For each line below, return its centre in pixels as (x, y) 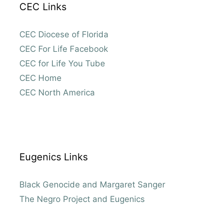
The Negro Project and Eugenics (82, 199)
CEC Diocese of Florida (64, 35)
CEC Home (40, 78)
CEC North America (57, 93)
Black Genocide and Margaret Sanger (92, 185)
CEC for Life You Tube (62, 64)
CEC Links (43, 7)
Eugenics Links (54, 157)
